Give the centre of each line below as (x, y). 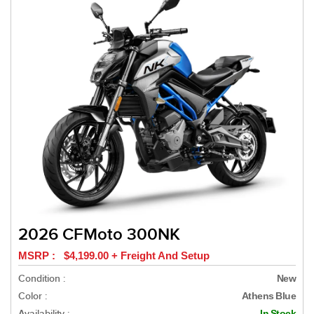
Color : (33, 296)
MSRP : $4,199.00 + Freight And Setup (114, 256)
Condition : (42, 279)
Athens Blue (268, 296)
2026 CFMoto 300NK (99, 235)
